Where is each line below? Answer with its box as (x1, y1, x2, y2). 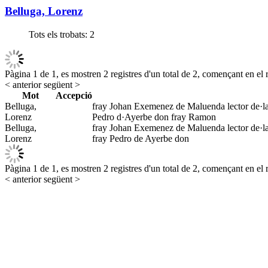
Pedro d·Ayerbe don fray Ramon (92, 111, 216, 122)
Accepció (56, 90, 92, 100)
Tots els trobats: (29, 29, 87, 39)
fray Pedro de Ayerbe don (92, 133, 189, 144)
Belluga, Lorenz (5, 5, 83, 17)
